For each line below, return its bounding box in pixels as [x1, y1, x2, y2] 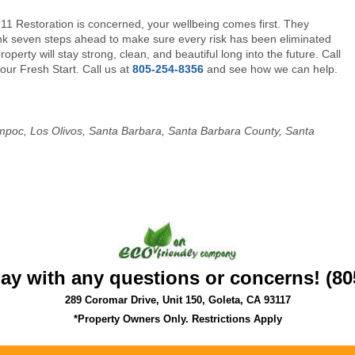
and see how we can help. [204, 63, 338, 75]
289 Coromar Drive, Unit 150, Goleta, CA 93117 [64, 294, 291, 306]
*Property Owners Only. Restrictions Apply [73, 313, 282, 325]
